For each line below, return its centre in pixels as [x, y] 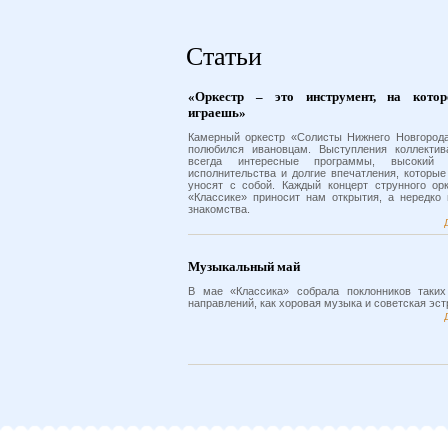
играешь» [217, 112]
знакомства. [219, 209]
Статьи [224, 56]
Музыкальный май [244, 266]
